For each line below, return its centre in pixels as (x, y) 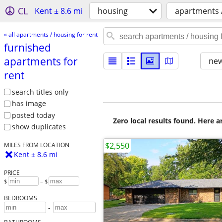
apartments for (41, 61)
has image (29, 104)
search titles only (40, 92)
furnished (27, 47)
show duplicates (39, 127)
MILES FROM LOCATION (36, 145)
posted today (33, 115)
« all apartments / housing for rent (51, 34)
